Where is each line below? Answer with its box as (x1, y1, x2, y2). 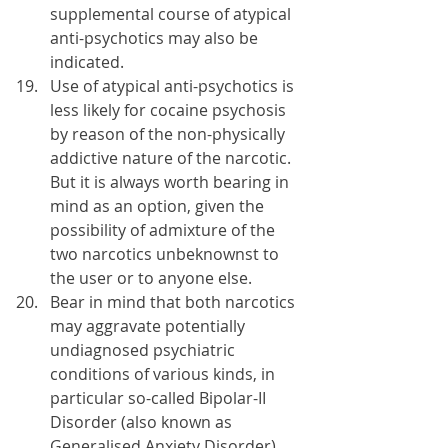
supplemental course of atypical (50, 3, 295, 25)
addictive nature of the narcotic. (50, 147, 295, 169)
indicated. (50, 51, 128, 73)
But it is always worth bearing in (50, 171, 293, 193)
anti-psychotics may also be (50, 27, 262, 49)
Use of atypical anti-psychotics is (50, 75, 298, 97)
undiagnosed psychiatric (50, 339, 239, 361)
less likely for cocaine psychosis (50, 99, 290, 121)
